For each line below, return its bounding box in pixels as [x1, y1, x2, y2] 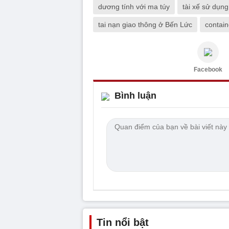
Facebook [194, 65, 222, 73]
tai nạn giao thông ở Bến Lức [98, 20, 192, 29]
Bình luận [114, 90, 156, 101]
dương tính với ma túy [98, 2, 170, 11]
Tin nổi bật [97, 216, 149, 228]
